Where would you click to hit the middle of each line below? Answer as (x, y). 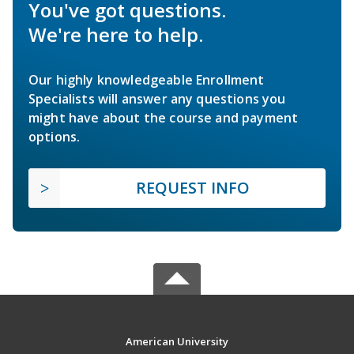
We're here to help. (116, 34)
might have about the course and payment (164, 117)
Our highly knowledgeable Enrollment (147, 79)
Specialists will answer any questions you (157, 98)
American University (177, 341)
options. (55, 136)
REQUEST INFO (193, 187)
